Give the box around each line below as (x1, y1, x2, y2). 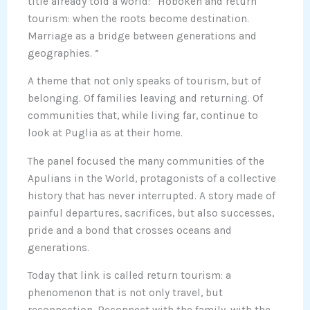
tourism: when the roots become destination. (28, 12, 249, 25)
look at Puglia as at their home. (28, 127, 183, 140)
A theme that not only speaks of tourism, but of (28, 75, 261, 88)
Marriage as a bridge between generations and (28, 29, 257, 42)
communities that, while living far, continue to (28, 109, 258, 122)
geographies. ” (28, 46, 99, 60)
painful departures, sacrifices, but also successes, (28, 206, 274, 219)
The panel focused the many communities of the (28, 154, 264, 167)
